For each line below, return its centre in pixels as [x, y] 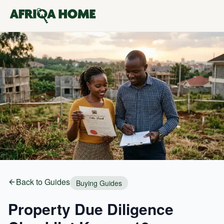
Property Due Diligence [91, 209]
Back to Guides [43, 182]
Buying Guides [99, 183]
